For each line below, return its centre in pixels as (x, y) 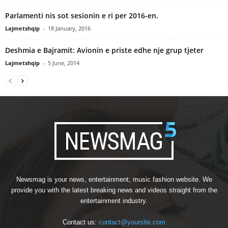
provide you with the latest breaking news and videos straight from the (114, 190)
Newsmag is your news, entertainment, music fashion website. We (114, 179)
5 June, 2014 (64, 63)
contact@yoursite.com (132, 222)
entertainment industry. (114, 201)
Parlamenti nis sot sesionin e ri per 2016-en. (82, 15)
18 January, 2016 (69, 28)
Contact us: (81, 222)
